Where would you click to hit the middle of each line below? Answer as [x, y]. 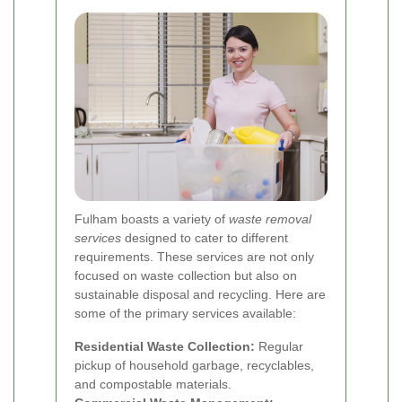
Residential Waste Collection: [165, 347]
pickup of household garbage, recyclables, [194, 366]
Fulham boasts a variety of [152, 219]
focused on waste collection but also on [186, 276]
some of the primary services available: [185, 314]
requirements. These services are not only [194, 257]
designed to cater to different [205, 238]
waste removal [270, 219]
